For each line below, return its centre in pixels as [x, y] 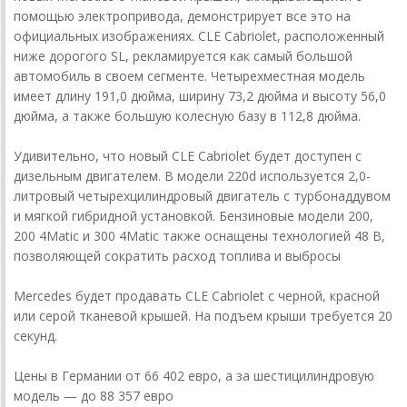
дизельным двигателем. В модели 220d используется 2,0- [192, 175]
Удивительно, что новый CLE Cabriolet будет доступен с [188, 155]
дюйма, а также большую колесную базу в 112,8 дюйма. [187, 115]
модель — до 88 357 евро [94, 395]
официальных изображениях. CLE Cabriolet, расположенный [199, 35]
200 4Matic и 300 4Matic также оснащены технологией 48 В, [199, 235]
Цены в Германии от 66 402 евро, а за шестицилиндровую [194, 375]
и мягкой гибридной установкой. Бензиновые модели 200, [194, 215]
